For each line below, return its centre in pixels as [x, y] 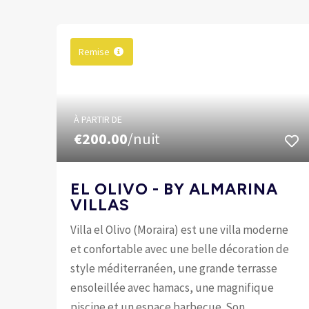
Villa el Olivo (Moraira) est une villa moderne [180, 229]
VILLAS [100, 205]
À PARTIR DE [98, 119]
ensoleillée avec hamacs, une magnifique [172, 287]
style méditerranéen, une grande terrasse [174, 268]
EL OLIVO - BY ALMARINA [175, 189]
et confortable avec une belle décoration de [180, 249]
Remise [94, 51]
